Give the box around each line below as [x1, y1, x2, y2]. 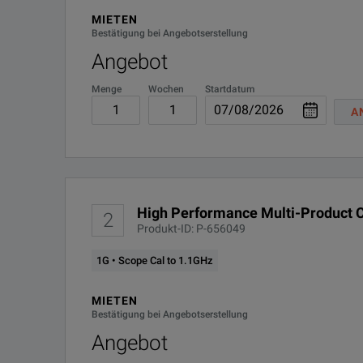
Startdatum [205, 83, 254, 95]
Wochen [148, 83, 184, 95]
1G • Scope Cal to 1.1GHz [96, 254, 213, 267]
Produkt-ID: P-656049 [137, 222, 246, 235]
